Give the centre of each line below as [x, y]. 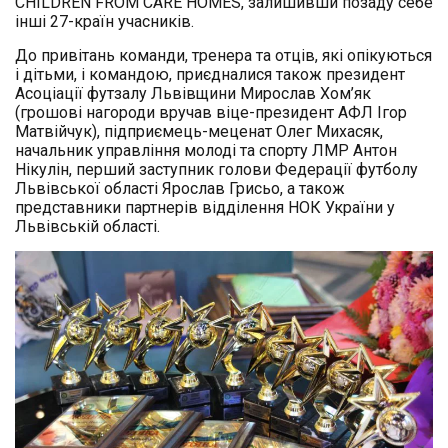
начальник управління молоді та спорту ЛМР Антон [206, 151]
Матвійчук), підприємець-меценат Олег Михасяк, [199, 132]
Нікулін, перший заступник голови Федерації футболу [216, 170]
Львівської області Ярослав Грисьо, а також [180, 189]
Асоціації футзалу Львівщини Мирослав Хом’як [193, 94]
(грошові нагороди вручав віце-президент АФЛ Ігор [211, 113]
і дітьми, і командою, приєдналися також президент [210, 75]
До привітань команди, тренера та [143, 56]
